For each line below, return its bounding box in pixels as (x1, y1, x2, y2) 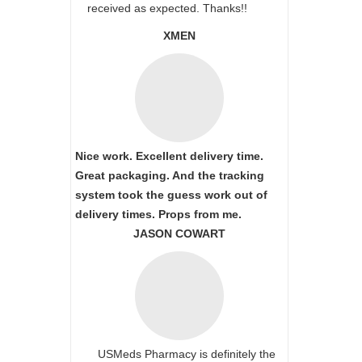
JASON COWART (133, 227, 225, 240)
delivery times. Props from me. (75, 208, 242, 221)
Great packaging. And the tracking (75, 169, 264, 182)
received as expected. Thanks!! (87, 2, 247, 15)
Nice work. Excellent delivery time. (75, 149, 263, 162)
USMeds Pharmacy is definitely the (75, 347, 276, 360)
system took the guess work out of (75, 188, 267, 201)
